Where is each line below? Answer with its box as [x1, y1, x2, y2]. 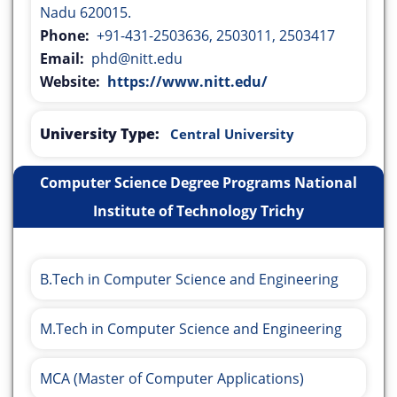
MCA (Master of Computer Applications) [40, 369, 304, 389]
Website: [40, 72, 107, 92]
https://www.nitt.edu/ [107, 72, 268, 92]
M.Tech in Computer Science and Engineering [40, 319, 342, 339]
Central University [170, 125, 294, 144]
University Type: [40, 124, 163, 144]
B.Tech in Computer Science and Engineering [40, 269, 339, 290]
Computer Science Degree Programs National [40, 173, 357, 193]
